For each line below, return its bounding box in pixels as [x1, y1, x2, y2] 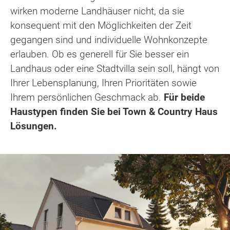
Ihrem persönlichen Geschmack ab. [10, 91, 161, 103]
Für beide [161, 91, 205, 103]
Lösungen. [10, 120, 57, 132]
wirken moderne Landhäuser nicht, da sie [10, 5, 184, 17]
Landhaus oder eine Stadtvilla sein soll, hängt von [10, 62, 219, 74]
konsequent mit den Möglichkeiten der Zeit [10, 19, 191, 31]
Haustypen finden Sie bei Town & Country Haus [10, 105, 218, 118]
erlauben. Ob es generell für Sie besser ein [10, 48, 189, 60]
